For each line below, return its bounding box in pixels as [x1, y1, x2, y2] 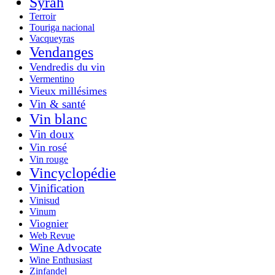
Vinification [29, 181, 85, 195]
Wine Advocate [29, 241, 101, 254]
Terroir [29, 10, 56, 21]
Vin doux [29, 127, 74, 141]
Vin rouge [29, 153, 68, 165]
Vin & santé [29, 97, 85, 110]
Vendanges [29, 44, 93, 60]
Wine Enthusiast [29, 254, 92, 265]
